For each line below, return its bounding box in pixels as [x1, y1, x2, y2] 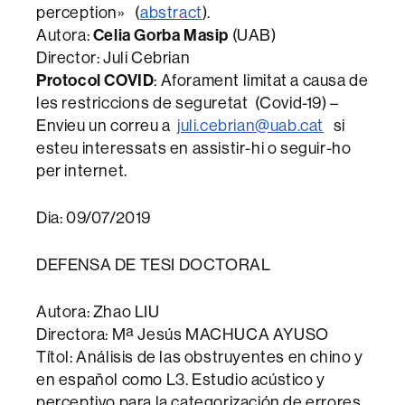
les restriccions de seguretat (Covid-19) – [36, 94, 339, 112]
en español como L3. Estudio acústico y [36, 371, 325, 389]
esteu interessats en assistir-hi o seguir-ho [36, 139, 352, 157]
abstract [140, 4, 202, 22]
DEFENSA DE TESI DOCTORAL [36, 256, 271, 274]
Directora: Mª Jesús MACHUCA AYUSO [36, 325, 329, 344]
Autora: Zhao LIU [36, 303, 160, 321]
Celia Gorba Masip [92, 25, 232, 45]
